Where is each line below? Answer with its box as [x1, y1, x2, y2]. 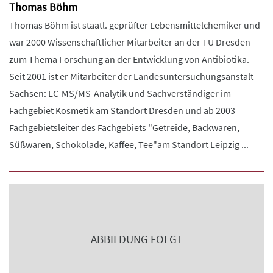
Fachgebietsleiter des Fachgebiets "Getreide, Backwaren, [9, 121, 239, 133]
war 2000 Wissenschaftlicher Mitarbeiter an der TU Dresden [9, 36, 250, 48]
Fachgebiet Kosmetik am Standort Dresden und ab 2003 [9, 104, 235, 116]
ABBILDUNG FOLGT [90, 232, 183, 246]
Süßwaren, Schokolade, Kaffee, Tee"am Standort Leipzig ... [9, 138, 249, 151]
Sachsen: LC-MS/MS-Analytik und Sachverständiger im [9, 87, 231, 99]
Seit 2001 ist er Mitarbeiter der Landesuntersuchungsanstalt [9, 70, 253, 82]
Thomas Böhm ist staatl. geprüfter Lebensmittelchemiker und [9, 19, 260, 31]
